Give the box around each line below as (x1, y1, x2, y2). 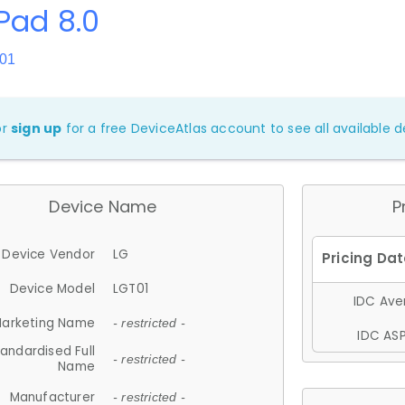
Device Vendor (2, 245, 95, 263)
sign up (11, 119, 62, 137)
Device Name (49, 195, 157, 218)
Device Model (9, 279, 95, 297)
